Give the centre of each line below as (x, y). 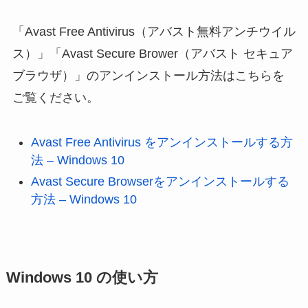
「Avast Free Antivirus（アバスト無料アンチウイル (154, 32)
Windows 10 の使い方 (82, 277)
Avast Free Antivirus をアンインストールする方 (162, 143)
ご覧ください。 (55, 98)
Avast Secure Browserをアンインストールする (160, 181)
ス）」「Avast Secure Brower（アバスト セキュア (152, 54)
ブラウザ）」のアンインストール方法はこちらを (148, 76)
